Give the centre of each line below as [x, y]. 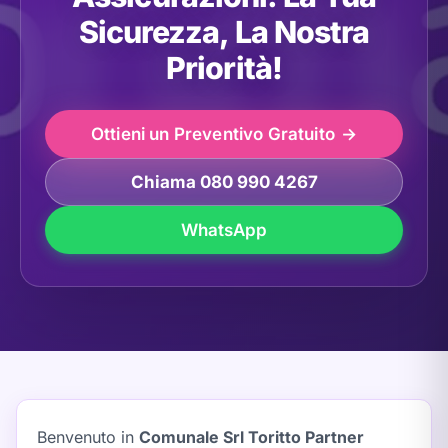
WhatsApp [224, 230]
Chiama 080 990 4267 [224, 182]
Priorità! [224, 68]
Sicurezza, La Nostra [224, 32]
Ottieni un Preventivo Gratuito [212, 134]
